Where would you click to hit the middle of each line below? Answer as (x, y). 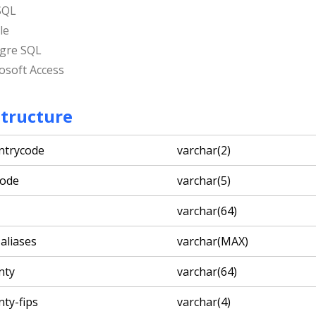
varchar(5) (204, 181)
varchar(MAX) (213, 242)
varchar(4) (204, 302)
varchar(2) (204, 151)
